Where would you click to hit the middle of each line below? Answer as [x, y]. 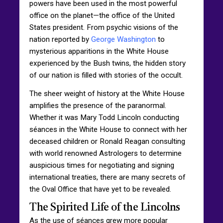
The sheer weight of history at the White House [107, 93]
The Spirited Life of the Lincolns [105, 208]
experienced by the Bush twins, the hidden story [108, 63]
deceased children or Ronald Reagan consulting [107, 141]
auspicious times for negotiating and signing [102, 165]
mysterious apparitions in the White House [99, 51]
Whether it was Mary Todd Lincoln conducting [104, 117]
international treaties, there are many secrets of [108, 177]
